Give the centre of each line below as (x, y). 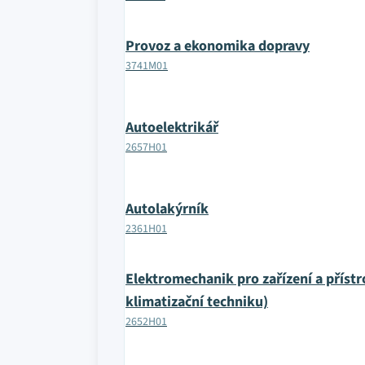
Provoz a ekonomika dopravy (218, 46)
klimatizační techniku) (197, 302)
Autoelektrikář (172, 128)
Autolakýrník (167, 209)
